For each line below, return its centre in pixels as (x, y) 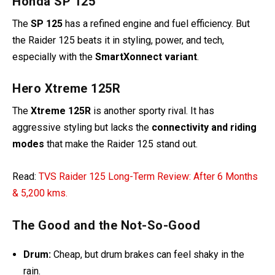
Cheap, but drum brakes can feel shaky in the (148, 254)
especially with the (54, 56)
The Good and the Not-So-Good (106, 225)
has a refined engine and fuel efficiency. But (156, 23)
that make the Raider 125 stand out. (121, 144)
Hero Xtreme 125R (66, 89)
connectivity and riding (204, 128)
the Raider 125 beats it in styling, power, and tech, (118, 40)
